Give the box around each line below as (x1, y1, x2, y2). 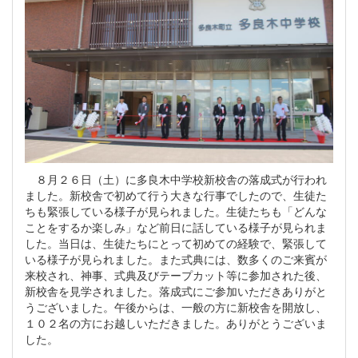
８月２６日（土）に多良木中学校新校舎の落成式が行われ (25, 171, 327, 188)
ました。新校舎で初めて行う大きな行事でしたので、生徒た (25, 187, 327, 204)
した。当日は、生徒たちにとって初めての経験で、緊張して (25, 235, 327, 252)
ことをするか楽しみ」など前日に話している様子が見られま (25, 219, 327, 236)
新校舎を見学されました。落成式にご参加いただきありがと (25, 283, 327, 300)
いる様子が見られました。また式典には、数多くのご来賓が (25, 251, 327, 268)
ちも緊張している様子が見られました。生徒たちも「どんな (25, 203, 327, 220)
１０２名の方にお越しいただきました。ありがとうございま (25, 315, 327, 332)
